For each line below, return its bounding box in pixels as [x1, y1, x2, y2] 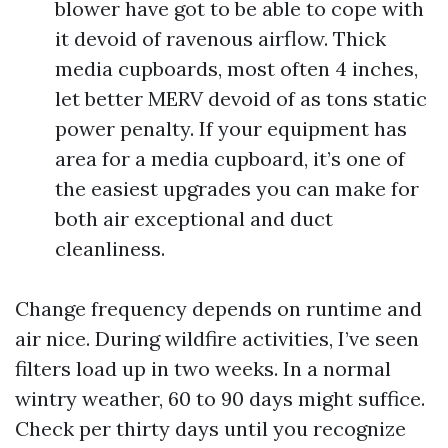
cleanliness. [55, 235, 165, 261]
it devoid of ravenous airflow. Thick [55, 25, 386, 51]
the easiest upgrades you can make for [55, 175, 419, 201]
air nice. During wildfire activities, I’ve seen [15, 325, 419, 351]
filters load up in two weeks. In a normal [15, 355, 391, 381]
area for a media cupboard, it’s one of [55, 145, 405, 171]
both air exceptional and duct [55, 205, 333, 231]
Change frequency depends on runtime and [15, 295, 422, 321]
